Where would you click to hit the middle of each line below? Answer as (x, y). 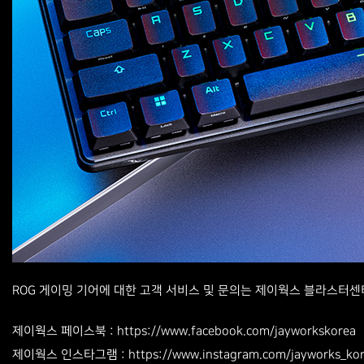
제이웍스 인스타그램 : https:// (92, 355)
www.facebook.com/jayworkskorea (258, 331)
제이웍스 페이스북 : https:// (87, 332)
